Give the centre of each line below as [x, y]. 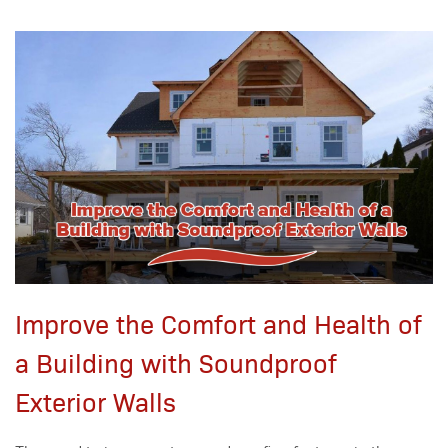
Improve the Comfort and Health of [218, 323]
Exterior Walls [95, 401]
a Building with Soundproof [176, 362]
